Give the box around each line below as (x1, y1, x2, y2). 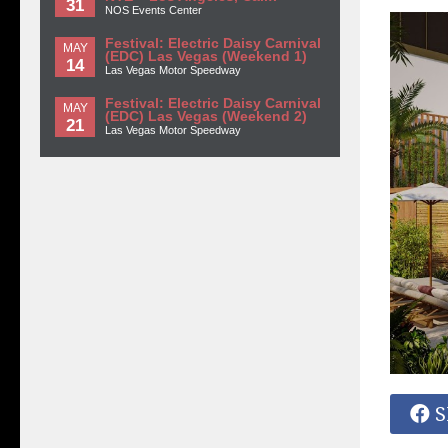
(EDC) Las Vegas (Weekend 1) (105, 49, 307, 64)
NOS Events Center (105, 4, 202, 16)
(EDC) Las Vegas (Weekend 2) (105, 109, 307, 124)
